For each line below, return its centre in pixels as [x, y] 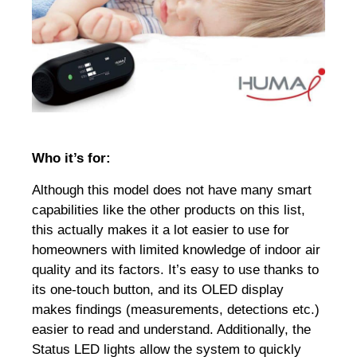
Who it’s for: [73, 159]
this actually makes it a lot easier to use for [161, 229]
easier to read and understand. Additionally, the [171, 329]
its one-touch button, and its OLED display [158, 289]
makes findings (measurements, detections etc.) [176, 309]
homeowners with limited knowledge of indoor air [176, 249]
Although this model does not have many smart [172, 190]
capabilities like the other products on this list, [169, 210]
